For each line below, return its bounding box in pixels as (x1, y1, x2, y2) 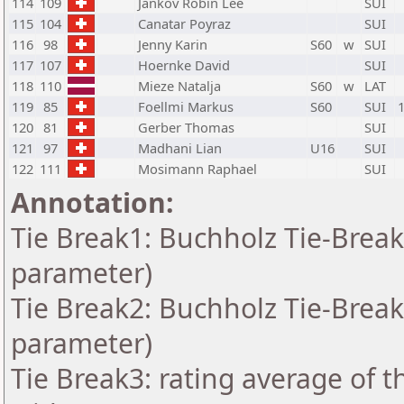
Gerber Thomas (138, 118, 234, 136)
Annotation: (11, 184, 174, 221)
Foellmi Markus (138, 97, 234, 115)
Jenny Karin (138, 35, 207, 53)
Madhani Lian (138, 139, 222, 157)
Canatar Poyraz (138, 14, 231, 32)
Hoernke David (138, 56, 230, 74)
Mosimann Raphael (138, 160, 257, 178)
